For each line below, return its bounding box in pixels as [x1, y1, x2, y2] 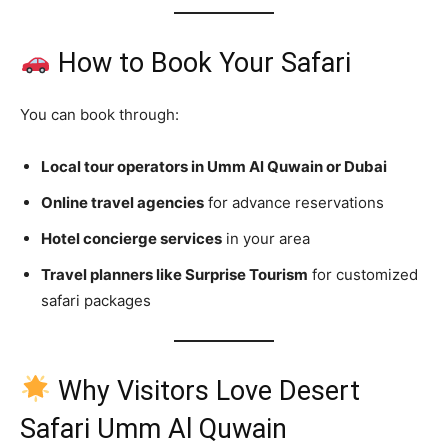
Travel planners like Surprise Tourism [41, 264, 308, 284]
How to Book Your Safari [50, 46, 351, 79]
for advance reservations [204, 192, 384, 212]
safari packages [41, 290, 151, 310]
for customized [308, 264, 418, 284]
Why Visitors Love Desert [50, 374, 360, 407]
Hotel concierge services [41, 228, 222, 248]
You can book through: [20, 104, 179, 124]
